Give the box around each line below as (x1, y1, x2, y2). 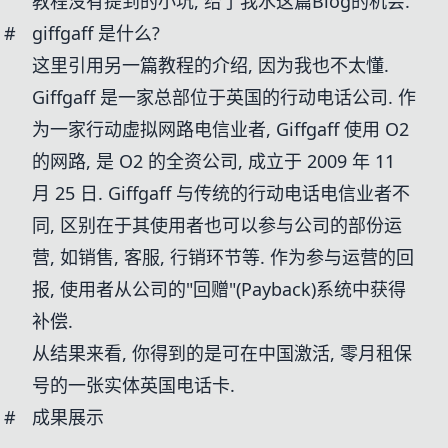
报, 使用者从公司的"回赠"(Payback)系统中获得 (32, 277, 406, 301)
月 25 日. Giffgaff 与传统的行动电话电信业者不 (32, 181, 410, 205)
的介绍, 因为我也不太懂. (194, 53, 389, 77)
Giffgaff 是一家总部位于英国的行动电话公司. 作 (32, 85, 416, 109)
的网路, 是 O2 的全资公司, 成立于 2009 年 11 (32, 149, 395, 173)
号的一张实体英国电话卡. (32, 373, 235, 397)
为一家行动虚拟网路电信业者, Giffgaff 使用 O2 (32, 117, 409, 141)
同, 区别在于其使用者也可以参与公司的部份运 (32, 213, 402, 237)
